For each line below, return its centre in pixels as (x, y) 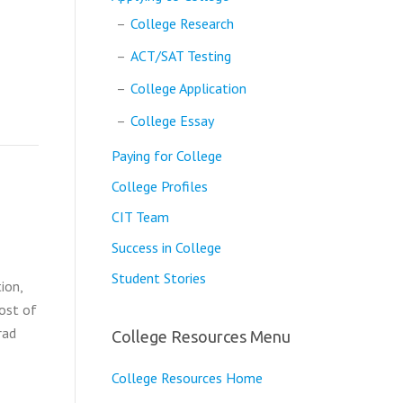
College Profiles (159, 186)
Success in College (166, 247)
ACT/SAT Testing (180, 56)
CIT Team (140, 217)
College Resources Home (187, 378)
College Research (182, 23)
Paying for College (166, 156)
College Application (188, 88)
